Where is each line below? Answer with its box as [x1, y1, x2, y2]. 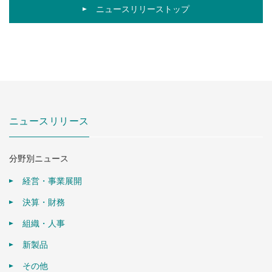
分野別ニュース [9, 154, 69, 163]
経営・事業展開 [22, 176, 82, 186]
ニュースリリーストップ [96, 4, 189, 14]
